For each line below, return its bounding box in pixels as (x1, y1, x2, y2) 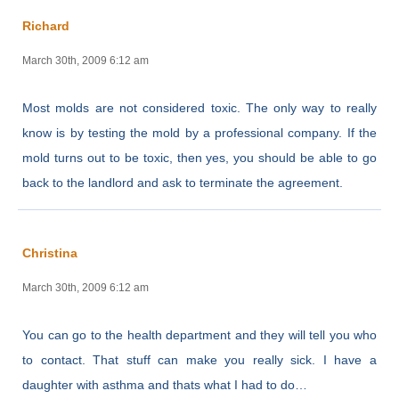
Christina (22, 245, 77, 260)
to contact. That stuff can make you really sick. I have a (22, 352, 377, 367)
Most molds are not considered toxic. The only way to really (22, 100, 377, 115)
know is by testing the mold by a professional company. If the (22, 125, 377, 140)
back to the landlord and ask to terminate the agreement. (22, 175, 343, 190)
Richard (22, 18, 69, 33)
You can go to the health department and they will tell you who (22, 327, 377, 342)
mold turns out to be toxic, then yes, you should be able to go (22, 150, 377, 165)
